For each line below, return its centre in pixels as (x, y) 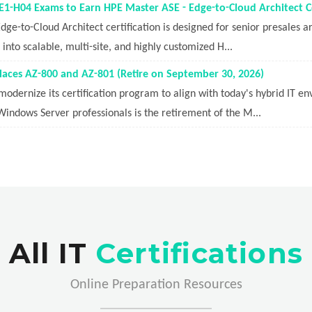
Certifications (199, 253)
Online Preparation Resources (156, 284)
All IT (52, 253)
